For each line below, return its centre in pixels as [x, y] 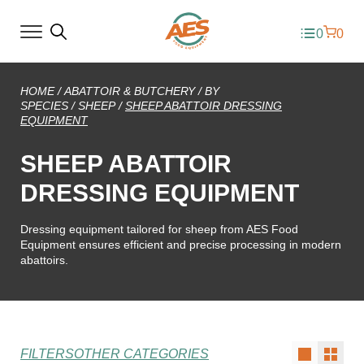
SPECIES [44, 106]
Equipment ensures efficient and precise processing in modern [181, 245]
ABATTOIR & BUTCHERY [130, 91]
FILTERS [47, 354]
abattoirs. [44, 260]
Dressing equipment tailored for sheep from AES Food [159, 229]
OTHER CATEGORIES [141, 354]
